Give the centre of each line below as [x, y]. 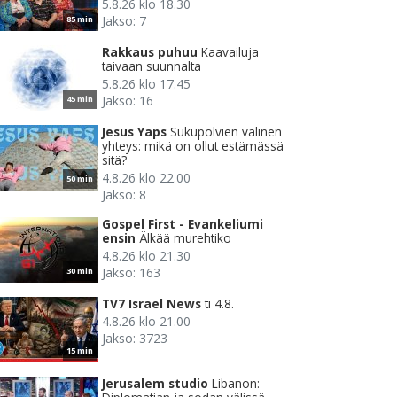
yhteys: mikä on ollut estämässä [193, 146]
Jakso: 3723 [135, 339]
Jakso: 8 [124, 195]
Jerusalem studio [155, 384]
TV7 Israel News [152, 304]
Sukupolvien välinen [226, 132]
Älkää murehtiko [185, 238]
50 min [80, 179]
